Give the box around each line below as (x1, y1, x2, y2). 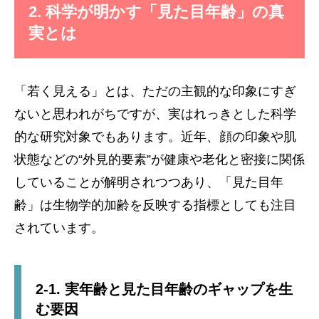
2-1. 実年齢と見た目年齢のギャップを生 (36, 281, 293, 297)
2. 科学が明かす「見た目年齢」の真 (28, 3, 284, 21)
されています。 (14, 221, 104, 235)
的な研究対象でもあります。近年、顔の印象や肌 (14, 130, 296, 144)
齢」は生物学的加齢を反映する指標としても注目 (14, 198, 296, 212)
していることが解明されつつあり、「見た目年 (14, 175, 283, 189)
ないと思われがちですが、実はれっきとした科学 (14, 107, 296, 121)
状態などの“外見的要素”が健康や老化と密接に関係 (14, 152, 305, 167)
